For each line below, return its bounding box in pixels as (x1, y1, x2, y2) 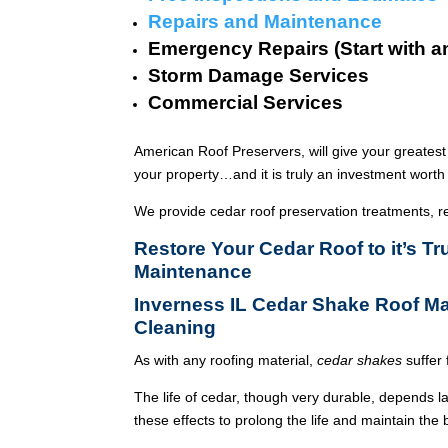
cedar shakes (317, 351, 403, 368)
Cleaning (134, 316, 217, 338)
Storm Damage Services (148, 64, 370, 86)
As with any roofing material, (134, 351, 318, 368)
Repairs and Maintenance (148, 10, 383, 32)
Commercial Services (148, 91, 344, 113)
